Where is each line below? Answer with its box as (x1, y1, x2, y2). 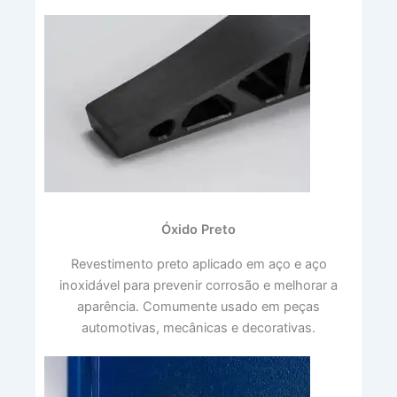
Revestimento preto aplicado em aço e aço (70, 255, 327, 272)
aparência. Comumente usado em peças (77, 298, 320, 315)
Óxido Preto (161, 221, 236, 237)
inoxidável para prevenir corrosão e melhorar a (59, 276, 338, 293)
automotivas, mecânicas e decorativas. (82, 319, 315, 336)
